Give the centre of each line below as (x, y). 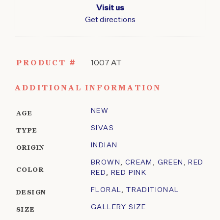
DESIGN (31, 193)
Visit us (110, 9)
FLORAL (106, 190)
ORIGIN (30, 148)
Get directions (110, 20)
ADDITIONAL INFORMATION (88, 88)
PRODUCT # (46, 63)
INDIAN (104, 146)
